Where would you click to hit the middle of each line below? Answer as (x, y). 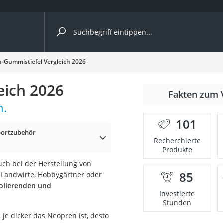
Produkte (177, 150)
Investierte (177, 193)
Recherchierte (177, 141)
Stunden (177, 202)
